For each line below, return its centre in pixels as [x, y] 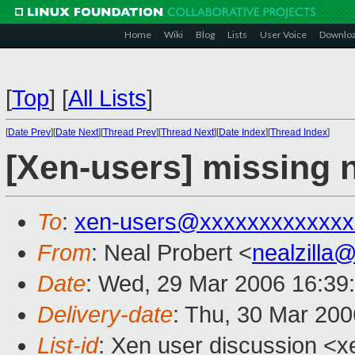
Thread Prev [130, 132]
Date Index [242, 132]
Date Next [77, 132]
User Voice [283, 34]
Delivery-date [105, 315]
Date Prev [29, 132]
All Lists [107, 98]
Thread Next [187, 132]
